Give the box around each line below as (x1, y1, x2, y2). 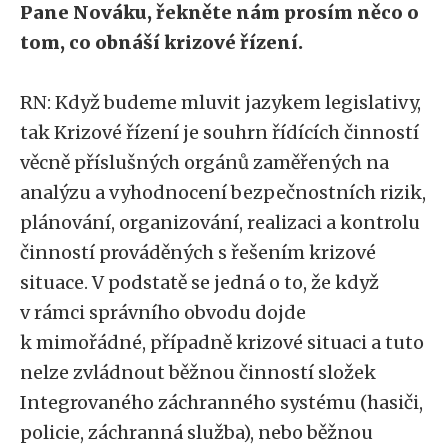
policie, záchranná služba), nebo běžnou (20, 421, 373, 444)
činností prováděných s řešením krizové (20, 241, 376, 264)
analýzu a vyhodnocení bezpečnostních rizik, (20, 181, 426, 204)
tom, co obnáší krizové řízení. (20, 31, 303, 54)
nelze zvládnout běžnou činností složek (20, 361, 376, 384)
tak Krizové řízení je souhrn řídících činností (20, 121, 419, 144)
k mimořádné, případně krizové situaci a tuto (20, 331, 424, 354)
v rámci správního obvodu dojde (20, 301, 306, 324)
